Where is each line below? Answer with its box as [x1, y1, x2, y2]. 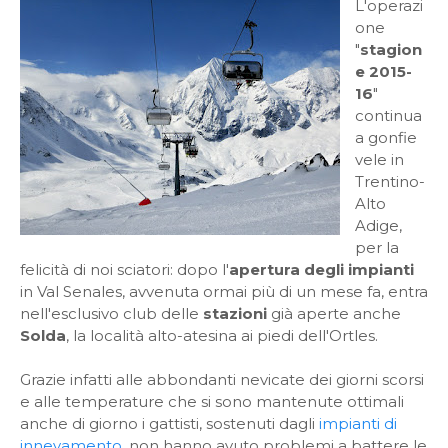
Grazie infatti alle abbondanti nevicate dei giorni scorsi [20, 370, 424, 389]
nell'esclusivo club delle [20, 304, 203, 323]
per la [355, 238, 399, 257]
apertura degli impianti [229, 260, 414, 279]
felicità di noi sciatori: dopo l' [20, 260, 229, 279]
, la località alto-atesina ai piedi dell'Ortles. [66, 326, 378, 345]
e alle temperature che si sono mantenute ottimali [20, 392, 404, 411]
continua [355, 106, 422, 125]
